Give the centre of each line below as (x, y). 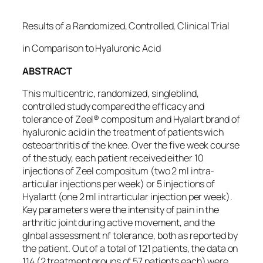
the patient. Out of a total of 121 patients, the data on (130, 248)
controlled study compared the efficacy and (113, 106)
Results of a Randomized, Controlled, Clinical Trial (126, 26)
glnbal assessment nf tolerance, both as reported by (130, 235)
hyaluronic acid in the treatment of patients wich (123, 132)
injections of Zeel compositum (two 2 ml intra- (119, 171)
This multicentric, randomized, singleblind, (111, 93)
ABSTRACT (48, 71)
